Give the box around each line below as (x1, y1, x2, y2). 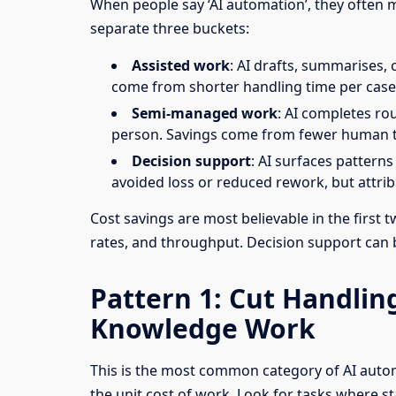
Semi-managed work (132, 103, 278, 124)
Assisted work (132, 55, 230, 75)
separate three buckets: (90, 18, 249, 38)
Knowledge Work (90, 310, 316, 347)
